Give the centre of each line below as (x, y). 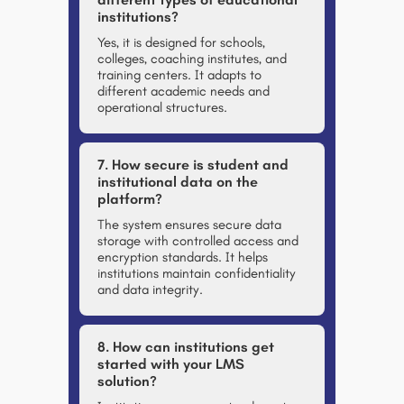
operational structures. (162, 107)
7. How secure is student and (193, 165)
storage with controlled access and (198, 241)
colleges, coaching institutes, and (192, 59)
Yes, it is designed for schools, (181, 42)
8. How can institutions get (186, 347)
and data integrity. (150, 289)
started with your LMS (171, 364)
